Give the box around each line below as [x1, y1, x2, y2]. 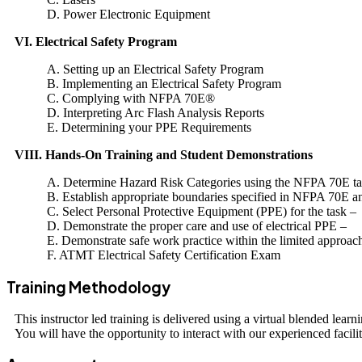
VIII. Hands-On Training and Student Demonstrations [15, 148, 313, 162]
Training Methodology [6, 278, 170, 297]
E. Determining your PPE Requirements [47, 120, 251, 135]
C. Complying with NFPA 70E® [47, 91, 215, 106]
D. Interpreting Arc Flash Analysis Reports [47, 106, 264, 120]
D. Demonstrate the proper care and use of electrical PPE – [47, 219, 347, 234]
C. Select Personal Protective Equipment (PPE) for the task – [47, 204, 356, 219]
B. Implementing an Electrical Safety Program [47, 77, 281, 91]
